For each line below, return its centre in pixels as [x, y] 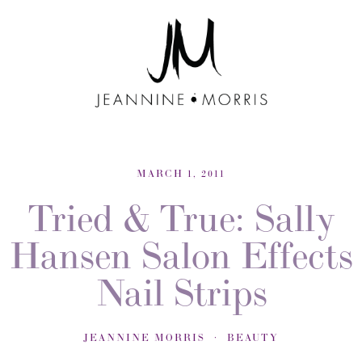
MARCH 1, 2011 [181, 174]
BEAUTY [253, 338]
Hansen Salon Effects [181, 256]
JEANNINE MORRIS [144, 338]
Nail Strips [181, 293]
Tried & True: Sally [181, 219]
